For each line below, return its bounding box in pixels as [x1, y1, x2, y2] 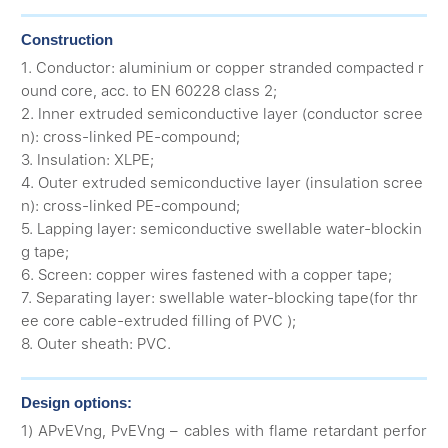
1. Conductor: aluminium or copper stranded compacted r [21, 59, 425, 78]
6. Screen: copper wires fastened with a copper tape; [21, 266, 393, 285]
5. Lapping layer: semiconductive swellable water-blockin [21, 220, 423, 239]
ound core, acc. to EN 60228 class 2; [21, 82, 278, 101]
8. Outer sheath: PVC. [21, 335, 172, 354]
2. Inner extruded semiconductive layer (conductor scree [21, 105, 424, 124]
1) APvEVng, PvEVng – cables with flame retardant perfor [21, 422, 427, 441]
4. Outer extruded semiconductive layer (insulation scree [21, 174, 424, 193]
